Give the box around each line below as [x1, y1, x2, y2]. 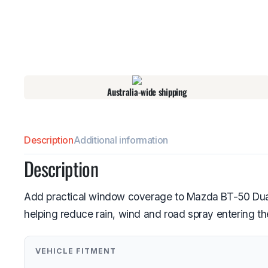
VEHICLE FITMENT [35, 246, 116, 256]
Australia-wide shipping [107, 84, 187, 98]
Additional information [73, 133, 168, 146]
